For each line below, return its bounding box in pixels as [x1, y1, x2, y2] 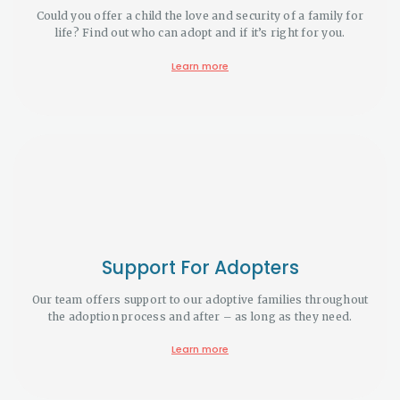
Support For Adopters [101, 254, 299, 280]
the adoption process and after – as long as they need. [47, 309, 353, 323]
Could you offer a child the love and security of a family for [36, 8, 364, 22]
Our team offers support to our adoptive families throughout [31, 292, 369, 306]
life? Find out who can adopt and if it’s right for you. [54, 25, 346, 39]
